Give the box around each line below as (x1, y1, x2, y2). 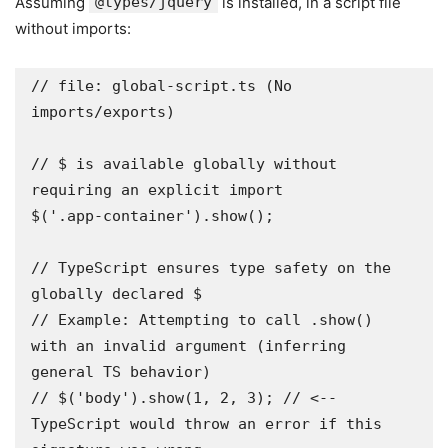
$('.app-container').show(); (31, 207, 274, 225)
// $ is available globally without (31, 155, 337, 173)
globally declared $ (31, 285, 202, 303)
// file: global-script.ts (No (31, 77, 292, 95)
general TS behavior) (31, 363, 211, 381)
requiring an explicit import (31, 181, 283, 199)
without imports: (15, 19, 131, 38)
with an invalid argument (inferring (31, 337, 346, 355)
